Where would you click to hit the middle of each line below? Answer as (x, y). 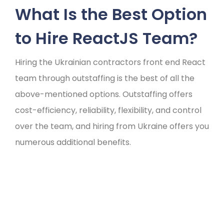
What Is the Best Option (111, 14)
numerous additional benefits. (73, 142)
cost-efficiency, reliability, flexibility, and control (108, 110)
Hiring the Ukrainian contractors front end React (110, 62)
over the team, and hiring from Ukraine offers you (112, 126)
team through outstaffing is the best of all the (105, 78)
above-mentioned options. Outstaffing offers (104, 94)
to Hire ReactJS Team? (106, 38)
